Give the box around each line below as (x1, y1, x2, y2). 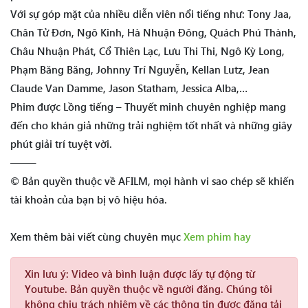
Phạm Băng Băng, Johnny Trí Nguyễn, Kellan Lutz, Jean (10, 63, 269, 77)
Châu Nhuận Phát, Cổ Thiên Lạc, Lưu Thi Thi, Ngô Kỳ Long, (10, 44, 285, 58)
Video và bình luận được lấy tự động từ (69, 267, 255, 281)
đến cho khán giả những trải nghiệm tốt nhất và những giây (10, 118, 292, 133)
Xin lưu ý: (25, 267, 69, 281)
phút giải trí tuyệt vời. (10, 137, 112, 151)
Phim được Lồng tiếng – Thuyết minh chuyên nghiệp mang (10, 100, 286, 114)
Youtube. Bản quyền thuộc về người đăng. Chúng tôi (25, 282, 272, 296)
